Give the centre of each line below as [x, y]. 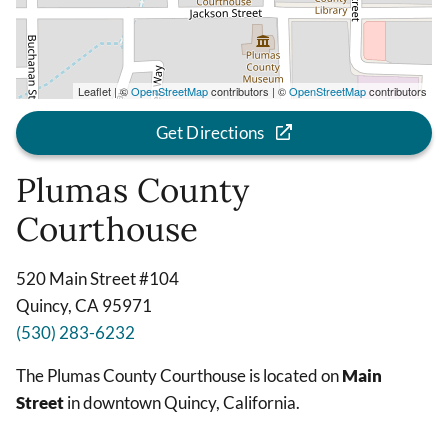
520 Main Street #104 [97, 278]
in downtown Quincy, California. [182, 402]
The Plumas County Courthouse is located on [179, 375]
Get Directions [210, 132]
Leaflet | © [104, 91]
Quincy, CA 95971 [84, 305]
